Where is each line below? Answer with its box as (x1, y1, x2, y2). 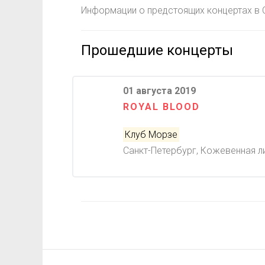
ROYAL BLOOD (123, 101, 201, 112)
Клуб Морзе (125, 129, 178, 140)
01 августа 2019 (123, 85, 196, 96)
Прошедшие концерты (81, 42, 233, 59)
